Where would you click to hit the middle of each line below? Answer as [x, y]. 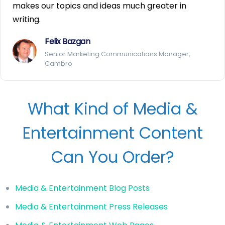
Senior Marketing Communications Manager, [118, 54]
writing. [27, 19]
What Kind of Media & [113, 108]
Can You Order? [113, 157]
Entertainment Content [113, 133]
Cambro [59, 63]
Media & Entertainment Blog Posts [82, 188]
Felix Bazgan [67, 41]
